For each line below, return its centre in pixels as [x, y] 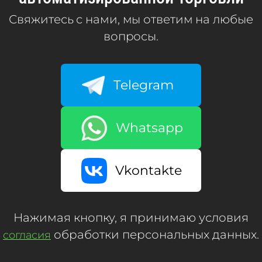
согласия [27, 235]
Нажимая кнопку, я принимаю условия [131, 218]
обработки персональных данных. [155, 235]
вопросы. [131, 37]
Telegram [144, 85]
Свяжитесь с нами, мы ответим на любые [131, 20]
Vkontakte [149, 171]
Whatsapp [149, 128]
